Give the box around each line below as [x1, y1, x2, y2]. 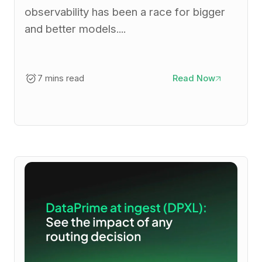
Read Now [173, 73, 216, 84]
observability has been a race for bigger [24, 5, 225, 19]
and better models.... [24, 22, 126, 36]
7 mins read [37, 73, 84, 84]
